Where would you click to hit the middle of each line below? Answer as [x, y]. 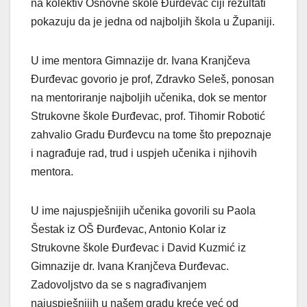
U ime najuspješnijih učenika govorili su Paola [143, 211]
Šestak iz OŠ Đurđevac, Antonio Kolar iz [128, 230]
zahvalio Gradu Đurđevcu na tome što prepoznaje [151, 135]
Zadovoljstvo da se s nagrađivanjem [119, 285]
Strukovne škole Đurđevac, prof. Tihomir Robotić [148, 116]
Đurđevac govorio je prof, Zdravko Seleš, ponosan [152, 79]
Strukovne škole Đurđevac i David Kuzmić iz [138, 248]
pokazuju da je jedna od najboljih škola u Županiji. [153, 22]
